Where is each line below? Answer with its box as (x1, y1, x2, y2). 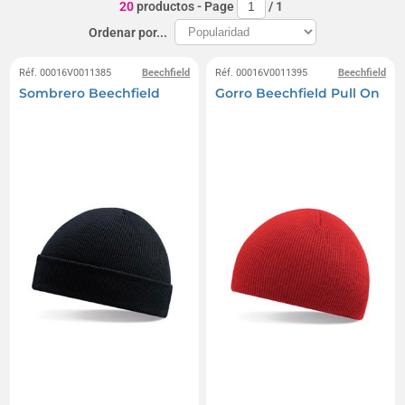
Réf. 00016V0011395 (215, 67, 307, 79)
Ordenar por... (89, 24, 167, 40)
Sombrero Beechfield (19, 85, 161, 101)
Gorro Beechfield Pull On (215, 85, 380, 101)
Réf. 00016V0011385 (19, 67, 112, 79)
